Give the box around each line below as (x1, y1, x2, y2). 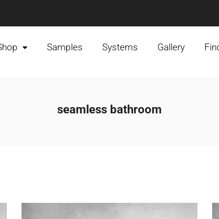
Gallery (157, 42, 185, 53)
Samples (47, 42, 83, 53)
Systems (102, 42, 138, 53)
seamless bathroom (57, 103, 162, 116)
